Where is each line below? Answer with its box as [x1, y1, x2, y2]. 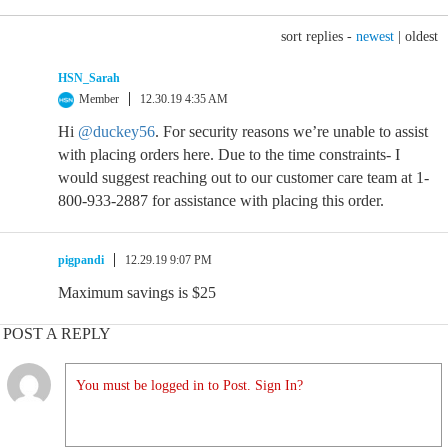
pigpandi [58, 253, 104, 267]
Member [79, 92, 119, 106]
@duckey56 [78, 123, 155, 140]
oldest [405, 29, 438, 44]
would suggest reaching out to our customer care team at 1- [58, 169, 429, 186]
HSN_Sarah [58, 71, 120, 85]
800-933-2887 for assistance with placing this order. [58, 192, 384, 209]
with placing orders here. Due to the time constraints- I [58, 146, 400, 163]
